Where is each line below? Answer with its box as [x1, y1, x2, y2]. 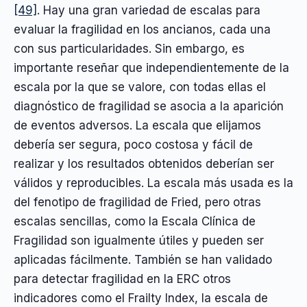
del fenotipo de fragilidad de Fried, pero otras [14, 195, 261, 210]
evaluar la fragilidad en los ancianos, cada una [14, 23, 271, 37]
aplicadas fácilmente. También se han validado [14, 253, 272, 267]
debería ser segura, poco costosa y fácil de [14, 138, 253, 152]
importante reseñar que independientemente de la [14, 61, 289, 75]
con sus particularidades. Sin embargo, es [14, 42, 245, 56]
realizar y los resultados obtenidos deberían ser [14, 157, 274, 171]
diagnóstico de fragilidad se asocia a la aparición [14, 99, 284, 114]
